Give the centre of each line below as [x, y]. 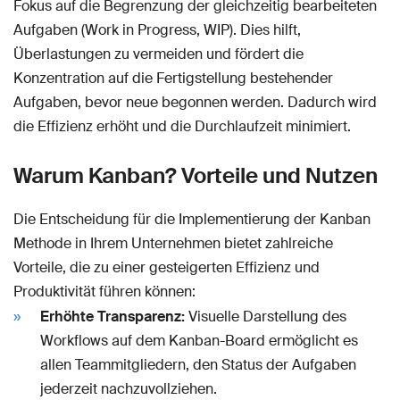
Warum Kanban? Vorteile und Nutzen [196, 175]
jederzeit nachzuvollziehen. [129, 388]
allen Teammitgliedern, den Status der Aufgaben [198, 364]
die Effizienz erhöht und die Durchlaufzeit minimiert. [182, 126]
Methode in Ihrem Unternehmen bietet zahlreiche [173, 243]
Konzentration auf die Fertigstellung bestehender [173, 78]
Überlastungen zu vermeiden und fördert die [158, 54]
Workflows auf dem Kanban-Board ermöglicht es [199, 340]
